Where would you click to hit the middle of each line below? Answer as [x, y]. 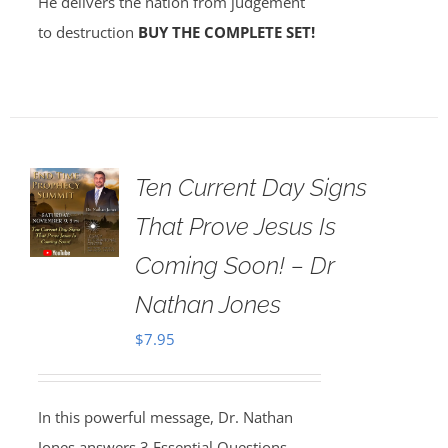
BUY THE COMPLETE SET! [226, 32]
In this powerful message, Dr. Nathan [165, 417]
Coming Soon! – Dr [234, 265]
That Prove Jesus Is [235, 226]
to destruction [87, 32]
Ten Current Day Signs [250, 187]
